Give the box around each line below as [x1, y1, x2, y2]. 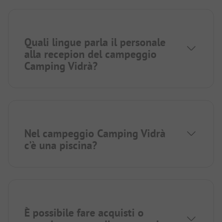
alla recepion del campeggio [24, 47, 157, 61]
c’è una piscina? [24, 138, 97, 153]
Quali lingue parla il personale [24, 35, 166, 50]
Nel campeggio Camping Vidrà [24, 126, 166, 141]
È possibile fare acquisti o [24, 206, 144, 220]
